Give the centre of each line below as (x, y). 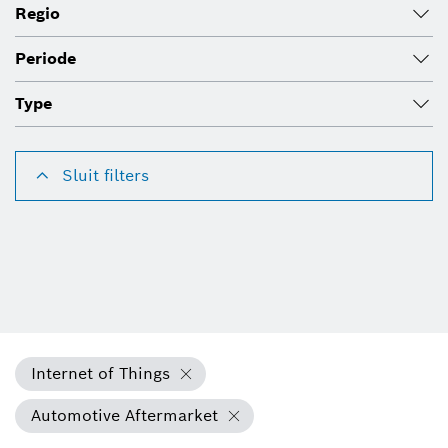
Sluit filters (105, 176)
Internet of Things (100, 374)
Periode (45, 59)
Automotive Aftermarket (124, 416)
